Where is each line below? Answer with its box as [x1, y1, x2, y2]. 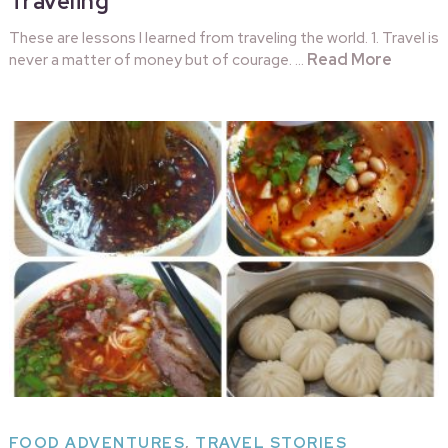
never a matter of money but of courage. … [8, 50, 307, 71]
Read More [306, 49, 392, 71]
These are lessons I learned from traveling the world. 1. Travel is [8, 28, 439, 49]
